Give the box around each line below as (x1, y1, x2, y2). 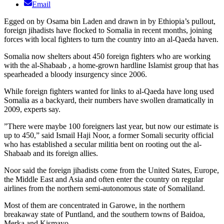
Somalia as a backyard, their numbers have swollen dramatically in (4, 96, 213, 105)
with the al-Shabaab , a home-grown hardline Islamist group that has (4, 61, 218, 70)
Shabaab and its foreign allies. (4, 149, 98, 158)
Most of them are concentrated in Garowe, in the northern (4, 201, 185, 210)
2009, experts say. (4, 105, 60, 114)
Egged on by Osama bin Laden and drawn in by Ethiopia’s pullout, (4, 17, 215, 26)
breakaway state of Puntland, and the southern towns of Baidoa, (4, 210, 205, 219)
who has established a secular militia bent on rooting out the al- (4, 140, 201, 149)
